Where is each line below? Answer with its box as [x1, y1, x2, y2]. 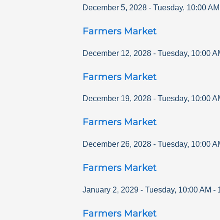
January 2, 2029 [82, 185, 138, 194]
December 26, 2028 [82, 140, 151, 149]
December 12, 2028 [82, 49, 151, 57]
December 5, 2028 [82, 3, 147, 12]
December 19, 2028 [82, 94, 151, 103]
